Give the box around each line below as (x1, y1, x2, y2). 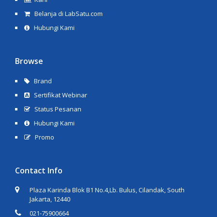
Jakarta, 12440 (30, 194, 71, 203)
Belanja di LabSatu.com (33, 9, 103, 18)
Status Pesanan (33, 104, 82, 113)
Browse (15, 55, 44, 66)
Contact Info (15, 165, 63, 176)
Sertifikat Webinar (32, 90, 88, 99)
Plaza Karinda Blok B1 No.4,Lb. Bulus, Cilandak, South (30, 185, 185, 194)
